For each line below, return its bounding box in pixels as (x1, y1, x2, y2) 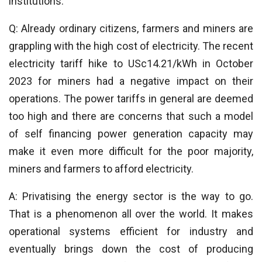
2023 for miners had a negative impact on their (9, 75, 253, 87)
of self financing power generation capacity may (9, 127, 253, 140)
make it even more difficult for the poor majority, (9, 145, 253, 157)
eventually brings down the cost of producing (9, 243, 253, 255)
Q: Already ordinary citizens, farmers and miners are (9, 22, 253, 35)
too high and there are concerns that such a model (9, 110, 253, 122)
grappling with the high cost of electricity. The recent (9, 40, 253, 52)
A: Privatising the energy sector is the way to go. (9, 190, 253, 202)
